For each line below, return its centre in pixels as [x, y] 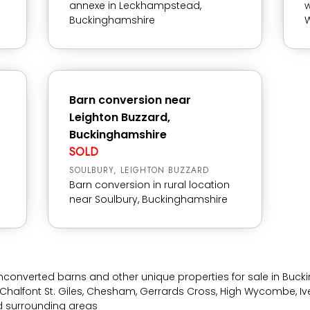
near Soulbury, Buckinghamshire [148, 199]
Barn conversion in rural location [149, 185]
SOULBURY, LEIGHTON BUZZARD [139, 170]
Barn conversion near [130, 100]
